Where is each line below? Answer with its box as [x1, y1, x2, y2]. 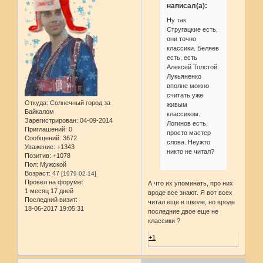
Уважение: [25, 143, 55, 150]
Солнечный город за [48, 99, 110, 106]
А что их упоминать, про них [148, 180, 234, 187]
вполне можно [166, 82, 209, 89]
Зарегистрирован [25, 116, 76, 124]
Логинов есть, [166, 119, 208, 127]
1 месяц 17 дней [25, 187, 73, 194]
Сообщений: [25, 134, 61, 141]
